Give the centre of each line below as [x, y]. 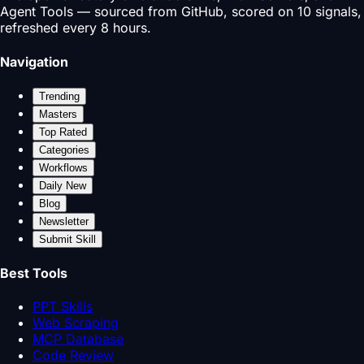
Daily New [63, 185]
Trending [59, 96]
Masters [58, 114]
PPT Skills [63, 307]
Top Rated [63, 132]
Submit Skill [67, 239]
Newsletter [64, 221]
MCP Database [78, 339]
